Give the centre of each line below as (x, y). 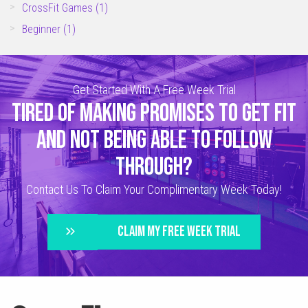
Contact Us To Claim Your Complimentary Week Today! (154, 190)
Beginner (43, 29)
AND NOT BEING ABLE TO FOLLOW (154, 141)
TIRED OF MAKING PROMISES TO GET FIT (154, 114)
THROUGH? (154, 168)
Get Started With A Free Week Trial (154, 90)
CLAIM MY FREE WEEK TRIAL (179, 232)
